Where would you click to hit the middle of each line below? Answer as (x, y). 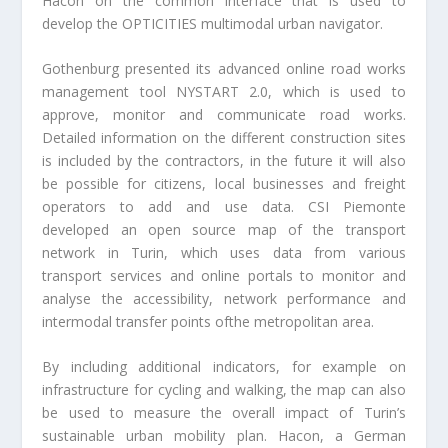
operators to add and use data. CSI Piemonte (224, 206)
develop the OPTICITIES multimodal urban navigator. (213, 23)
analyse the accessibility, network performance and (224, 298)
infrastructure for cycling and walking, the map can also (224, 390)
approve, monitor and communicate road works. (224, 114)
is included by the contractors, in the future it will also (224, 160)
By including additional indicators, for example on (224, 367)
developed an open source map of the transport (224, 229)
